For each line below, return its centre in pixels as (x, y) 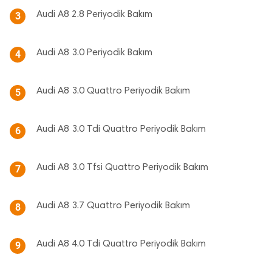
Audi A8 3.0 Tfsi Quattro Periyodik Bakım (122, 168)
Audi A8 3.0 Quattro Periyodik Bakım (113, 91)
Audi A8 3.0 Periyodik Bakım (94, 53)
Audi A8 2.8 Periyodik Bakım (94, 15)
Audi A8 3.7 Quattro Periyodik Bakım (113, 206)
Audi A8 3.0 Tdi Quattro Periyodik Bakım (121, 130)
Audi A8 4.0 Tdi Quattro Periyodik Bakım (121, 244)
